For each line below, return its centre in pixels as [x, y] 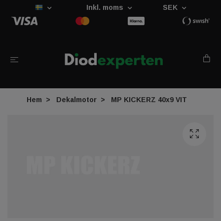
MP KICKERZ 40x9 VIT [148, 99]
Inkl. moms [106, 7]
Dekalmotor [76, 99]
